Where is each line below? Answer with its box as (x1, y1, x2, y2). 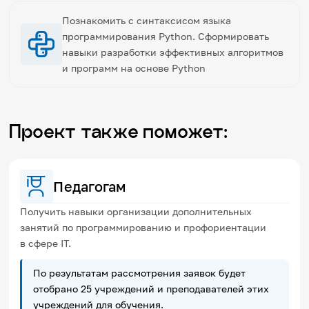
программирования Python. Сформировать (62, 30, 270, 42)
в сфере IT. (20, 237, 72, 249)
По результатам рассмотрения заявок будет (33, 266, 246, 279)
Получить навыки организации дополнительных (20, 205, 252, 217)
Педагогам (53, 177, 126, 195)
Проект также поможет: (9, 121, 228, 141)
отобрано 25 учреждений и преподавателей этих (33, 282, 270, 295)
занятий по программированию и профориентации (20, 221, 267, 233)
